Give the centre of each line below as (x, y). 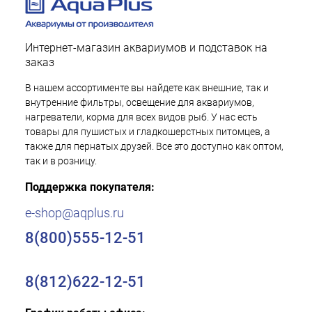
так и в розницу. (61, 161)
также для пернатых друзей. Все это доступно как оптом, (154, 146)
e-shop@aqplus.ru (75, 213)
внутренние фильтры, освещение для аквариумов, (140, 102)
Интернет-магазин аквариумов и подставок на (146, 48)
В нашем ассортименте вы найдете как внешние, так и (147, 88)
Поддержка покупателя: (90, 187)
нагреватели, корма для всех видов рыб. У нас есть (141, 117)
